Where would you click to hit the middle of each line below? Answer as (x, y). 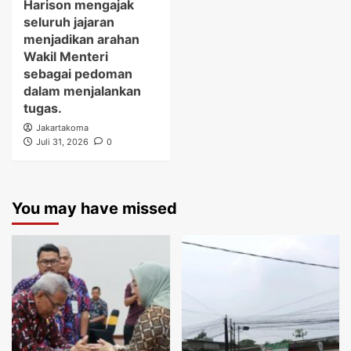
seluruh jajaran (69, 22)
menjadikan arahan (81, 40)
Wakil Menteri (66, 57)
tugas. (43, 109)
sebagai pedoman (78, 74)
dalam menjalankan (82, 91)
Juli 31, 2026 (62, 142)
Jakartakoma (62, 128)
